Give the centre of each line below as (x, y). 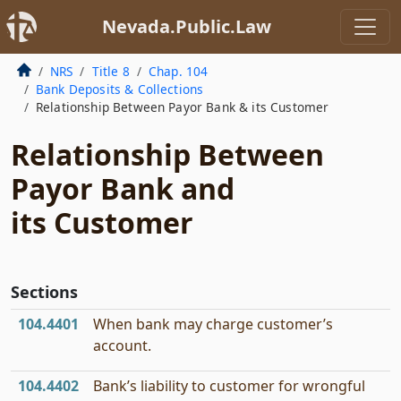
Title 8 (111, 71)
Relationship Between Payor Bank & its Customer (182, 107)
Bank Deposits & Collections (119, 89)
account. (122, 346)
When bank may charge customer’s (213, 324)
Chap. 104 (178, 71)
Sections (44, 292)
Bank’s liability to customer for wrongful (229, 386)
